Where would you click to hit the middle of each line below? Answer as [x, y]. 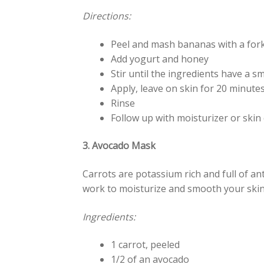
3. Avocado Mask [119, 146]
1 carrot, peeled [146, 245]
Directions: [108, 16]
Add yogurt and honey [160, 59]
